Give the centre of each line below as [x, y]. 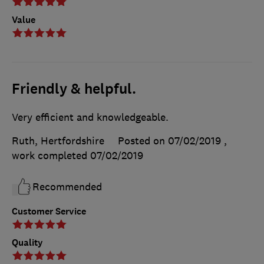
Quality [27, 242]
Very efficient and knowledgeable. [90, 117]
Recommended [67, 187]
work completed [51, 155]
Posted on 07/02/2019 [169, 141]
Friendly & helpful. [74, 89]
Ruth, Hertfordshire [58, 141]
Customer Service [49, 211]
